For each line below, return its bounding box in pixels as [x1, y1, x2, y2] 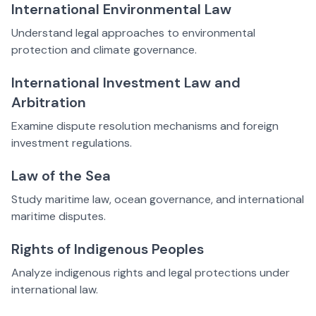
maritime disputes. [11, 209, 106, 224]
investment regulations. [11, 135, 132, 151]
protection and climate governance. [11, 42, 197, 58]
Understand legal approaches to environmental [11, 25, 255, 41]
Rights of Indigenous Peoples [11, 240, 204, 259]
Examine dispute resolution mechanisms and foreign [11, 119, 279, 134]
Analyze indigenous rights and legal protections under [11, 265, 290, 281]
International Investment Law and [11, 73, 241, 92]
